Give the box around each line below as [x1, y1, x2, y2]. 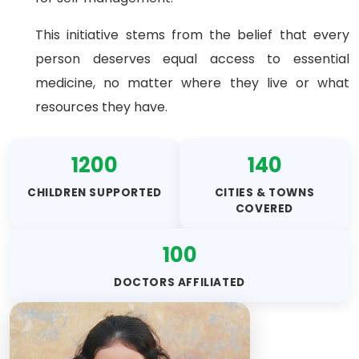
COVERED [235, 201, 294, 216]
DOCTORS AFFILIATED [114, 275, 245, 290]
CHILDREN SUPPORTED [27, 185, 162, 200]
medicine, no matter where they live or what [35, 74, 349, 92]
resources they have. [35, 98, 167, 116]
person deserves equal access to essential [35, 50, 349, 68]
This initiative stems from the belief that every [35, 26, 349, 44]
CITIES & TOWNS [214, 185, 315, 200]
